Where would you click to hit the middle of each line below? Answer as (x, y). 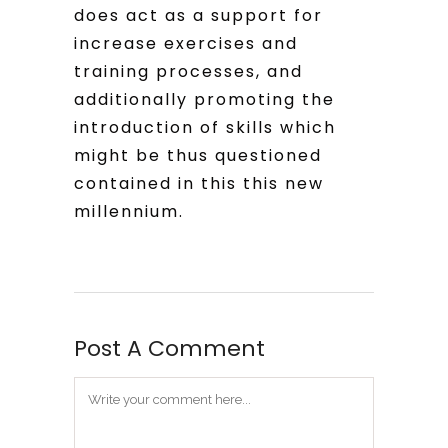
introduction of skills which (205, 127)
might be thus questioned (198, 155)
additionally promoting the (204, 99)
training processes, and (188, 71)
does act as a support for (198, 15)
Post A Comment (169, 348)
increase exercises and (186, 43)
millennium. (129, 211)
